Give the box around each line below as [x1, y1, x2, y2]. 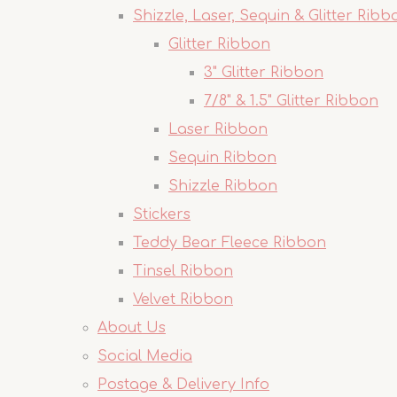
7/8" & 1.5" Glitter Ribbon [204, 93, 378, 109]
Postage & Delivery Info [97, 377, 269, 393]
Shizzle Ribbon [168, 178, 277, 194]
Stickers [133, 206, 191, 222]
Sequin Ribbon [168, 150, 276, 166]
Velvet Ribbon [133, 292, 233, 307]
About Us [97, 320, 166, 336]
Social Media [97, 348, 192, 364]
